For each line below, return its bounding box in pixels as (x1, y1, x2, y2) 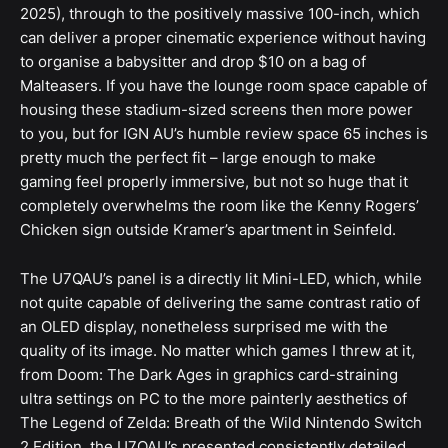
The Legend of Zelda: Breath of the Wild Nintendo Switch (20, 413, 422, 432)
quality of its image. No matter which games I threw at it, (20, 341, 415, 360)
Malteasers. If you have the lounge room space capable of (20, 76, 427, 95)
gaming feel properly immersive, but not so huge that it (20, 172, 408, 191)
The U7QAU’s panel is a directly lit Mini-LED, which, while (20, 269, 422, 288)
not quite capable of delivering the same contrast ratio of (20, 293, 420, 312)
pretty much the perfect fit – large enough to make (20, 148, 376, 167)
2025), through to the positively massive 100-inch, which (20, 4, 420, 23)
